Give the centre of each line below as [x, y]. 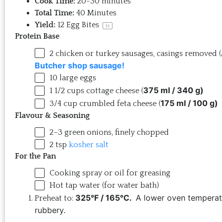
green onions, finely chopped [116, 132]
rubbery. [50, 210]
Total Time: [55, 13]
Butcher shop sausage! [80, 66]
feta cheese [137, 104]
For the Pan [35, 156]
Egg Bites [83, 25]
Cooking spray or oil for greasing [110, 173]
